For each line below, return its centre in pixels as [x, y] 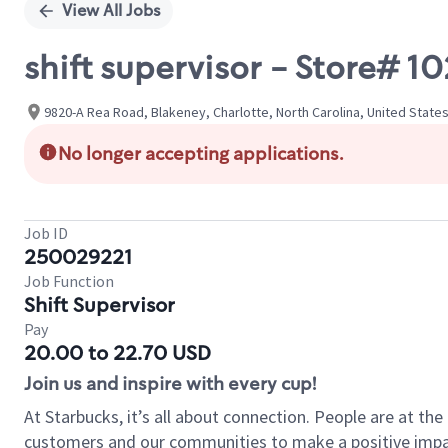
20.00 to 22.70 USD [117, 353]
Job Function [69, 281]
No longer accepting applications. [201, 154]
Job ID [46, 233]
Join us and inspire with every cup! [170, 384]
